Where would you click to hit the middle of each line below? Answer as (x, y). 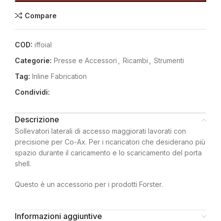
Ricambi (135, 60)
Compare (40, 15)
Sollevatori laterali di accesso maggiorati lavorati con (100, 131)
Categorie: (33, 60)
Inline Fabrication (59, 76)
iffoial (43, 45)
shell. (23, 164)
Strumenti (169, 60)
